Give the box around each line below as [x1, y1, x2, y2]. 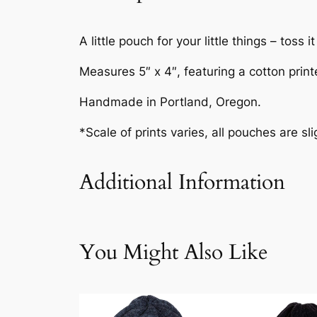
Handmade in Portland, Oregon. [79, 95, 261, 110]
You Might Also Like [79, 238, 268, 267]
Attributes [113, 231, 175, 246]
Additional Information [79, 168, 285, 197]
